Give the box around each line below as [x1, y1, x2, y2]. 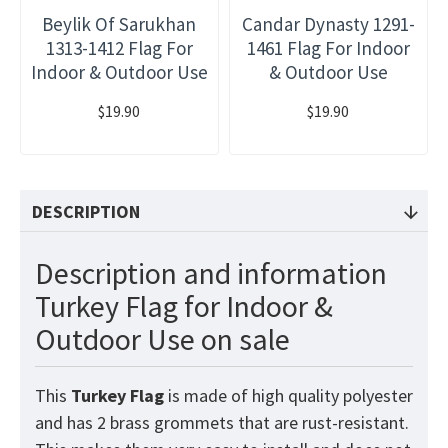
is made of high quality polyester [164, 384, 413, 408]
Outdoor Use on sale [35, 320, 290, 359]
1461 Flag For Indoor [246, 36, 410, 61]
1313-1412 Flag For [45, 36, 193, 61]
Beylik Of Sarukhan [42, 12, 197, 37]
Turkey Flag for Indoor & [35, 287, 333, 326]
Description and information [35, 254, 387, 293]
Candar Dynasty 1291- [241, 12, 415, 37]
